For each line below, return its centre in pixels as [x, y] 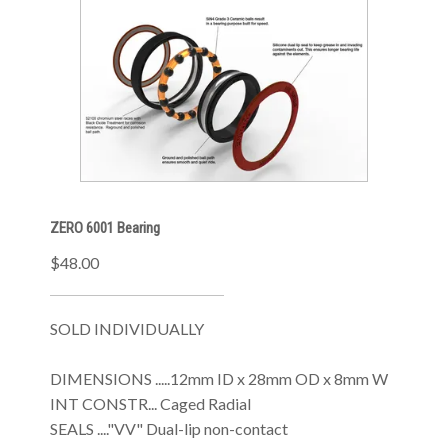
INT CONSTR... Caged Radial [150, 403]
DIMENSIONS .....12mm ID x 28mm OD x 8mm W [219, 378]
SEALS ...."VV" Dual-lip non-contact [169, 428]
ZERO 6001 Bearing [105, 228]
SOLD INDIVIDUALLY [127, 328]
